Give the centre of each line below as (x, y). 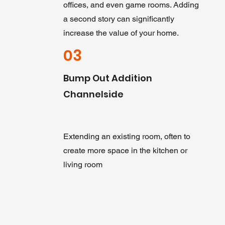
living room (83, 164)
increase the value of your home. (121, 33)
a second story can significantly (119, 19)
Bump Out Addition (107, 78)
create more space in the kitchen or (125, 150)
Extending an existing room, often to (127, 136)
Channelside (93, 94)
